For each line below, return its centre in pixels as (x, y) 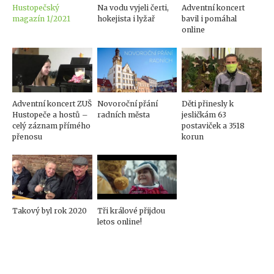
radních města (123, 115)
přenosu (27, 137)
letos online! (119, 222)
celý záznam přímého (51, 126)
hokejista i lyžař (126, 18)
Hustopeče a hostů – (50, 115)
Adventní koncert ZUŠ (52, 104)
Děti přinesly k (208, 104)
